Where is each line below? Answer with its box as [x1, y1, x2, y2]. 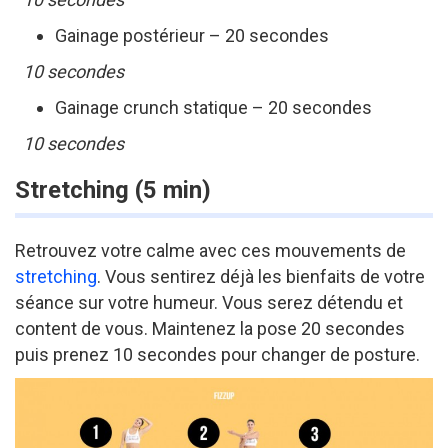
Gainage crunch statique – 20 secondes [55, 96, 372, 118]
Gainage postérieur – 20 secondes [55, 24, 329, 46]
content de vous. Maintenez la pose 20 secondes [15, 317, 405, 339]
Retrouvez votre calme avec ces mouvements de [15, 239, 406, 261]
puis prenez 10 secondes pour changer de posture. [15, 343, 420, 365]
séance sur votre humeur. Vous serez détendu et [15, 291, 403, 313]
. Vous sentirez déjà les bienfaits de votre [97, 265, 425, 287]
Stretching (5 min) [15, 175, 211, 204]
